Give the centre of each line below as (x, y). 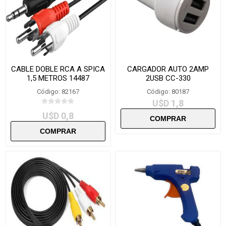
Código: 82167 (58, 91)
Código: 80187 (168, 91)
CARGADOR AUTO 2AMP (168, 69)
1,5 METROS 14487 (58, 78)
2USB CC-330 (168, 78)
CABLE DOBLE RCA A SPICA (58, 69)
